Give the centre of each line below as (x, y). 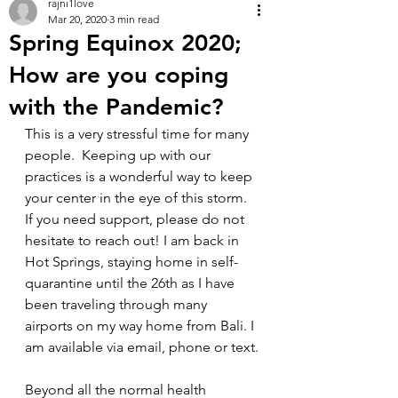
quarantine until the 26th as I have (131, 283)
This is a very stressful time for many (139, 133)
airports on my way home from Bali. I (141, 325)
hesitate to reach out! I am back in (134, 240)
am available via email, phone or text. (142, 346)
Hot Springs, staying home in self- (131, 261)
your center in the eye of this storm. (138, 197)
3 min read (134, 19)
